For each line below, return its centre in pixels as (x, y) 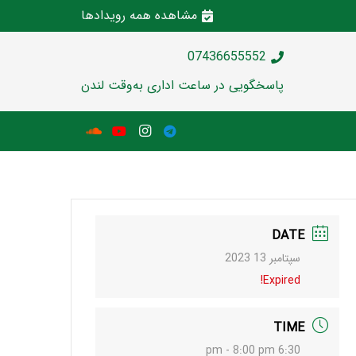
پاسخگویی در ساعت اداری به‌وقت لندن (182, 85)
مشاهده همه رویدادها (139, 15)
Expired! (281, 281)
